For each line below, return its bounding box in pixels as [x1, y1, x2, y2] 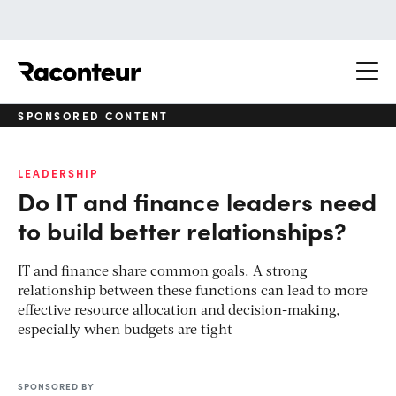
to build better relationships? [18, 212, 346, 247]
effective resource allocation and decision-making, [18, 303, 340, 318]
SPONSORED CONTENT [18, 108, 169, 123]
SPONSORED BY [18, 379, 95, 392]
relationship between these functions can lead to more [18, 284, 368, 299]
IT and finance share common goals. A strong [18, 264, 308, 279]
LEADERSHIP [18, 165, 98, 180]
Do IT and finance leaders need [18, 183, 377, 217]
